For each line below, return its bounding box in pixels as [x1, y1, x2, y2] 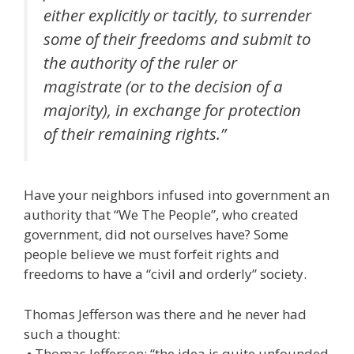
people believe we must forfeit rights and [24, 245, 280, 264]
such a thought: [24, 324, 120, 343]
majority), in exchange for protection [43, 98, 301, 121]
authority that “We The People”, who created [24, 205, 299, 224]
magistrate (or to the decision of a [43, 74, 283, 97]
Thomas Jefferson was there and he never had [24, 304, 307, 323]
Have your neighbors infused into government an [24, 186, 330, 205]
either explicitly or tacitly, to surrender [43, 3, 311, 26]
